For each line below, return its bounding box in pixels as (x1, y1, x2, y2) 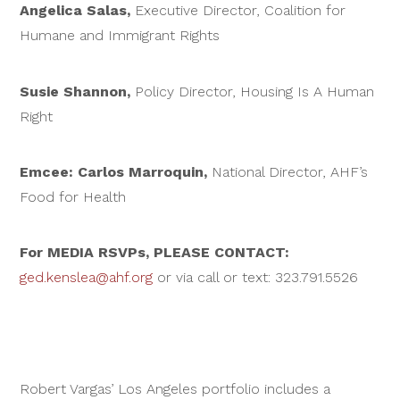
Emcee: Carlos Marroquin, (20, 163, 212, 181)
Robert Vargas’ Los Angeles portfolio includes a (20, 380, 331, 398)
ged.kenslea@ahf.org (20, 269, 154, 287)
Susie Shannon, (20, 82, 136, 100)
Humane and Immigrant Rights (20, 27, 221, 45)
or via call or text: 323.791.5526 (153, 269, 359, 287)
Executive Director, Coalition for (135, 2, 346, 20)
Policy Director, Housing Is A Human (135, 82, 375, 100)
